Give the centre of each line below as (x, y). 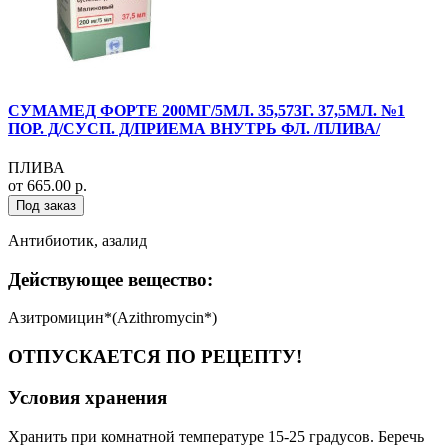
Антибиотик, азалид (77, 240)
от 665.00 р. (47, 185)
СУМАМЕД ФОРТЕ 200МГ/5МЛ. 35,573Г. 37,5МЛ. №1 (206, 110)
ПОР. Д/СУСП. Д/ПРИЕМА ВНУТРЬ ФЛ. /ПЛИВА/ (194, 128)
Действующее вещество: (110, 279)
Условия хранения (87, 397)
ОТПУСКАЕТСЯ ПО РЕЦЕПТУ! (155, 357)
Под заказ (46, 205)
